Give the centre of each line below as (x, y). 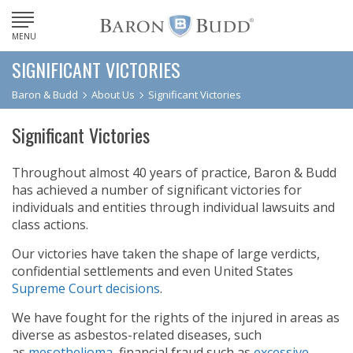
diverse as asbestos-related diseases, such (137, 335)
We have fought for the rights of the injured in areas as (176, 318)
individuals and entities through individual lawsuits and (173, 207)
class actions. (50, 225)
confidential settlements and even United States (152, 271)
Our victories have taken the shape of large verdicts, (166, 254)
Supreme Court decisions (86, 288)
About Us (113, 95)
